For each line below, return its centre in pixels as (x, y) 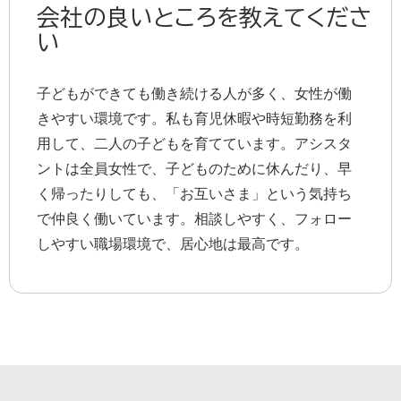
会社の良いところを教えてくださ (204, 17)
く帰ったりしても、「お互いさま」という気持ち (194, 194)
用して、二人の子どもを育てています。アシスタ (194, 144)
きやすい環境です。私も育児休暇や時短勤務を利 (194, 119)
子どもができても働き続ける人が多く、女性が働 (194, 94)
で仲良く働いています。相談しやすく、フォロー (194, 219)
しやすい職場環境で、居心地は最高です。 (173, 244)
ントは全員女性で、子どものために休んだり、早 (194, 169)
